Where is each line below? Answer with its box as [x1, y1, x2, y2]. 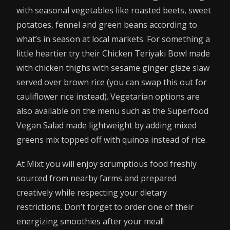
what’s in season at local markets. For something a [16, 33, 210, 45]
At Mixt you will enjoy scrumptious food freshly [16, 158, 197, 169]
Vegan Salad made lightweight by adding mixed [16, 119, 197, 131]
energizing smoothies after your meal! [16, 215, 164, 227]
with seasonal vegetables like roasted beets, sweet [16, 4, 211, 16]
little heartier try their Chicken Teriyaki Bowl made [16, 47, 210, 59]
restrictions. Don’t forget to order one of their [16, 201, 194, 213]
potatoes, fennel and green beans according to [16, 18, 197, 30]
